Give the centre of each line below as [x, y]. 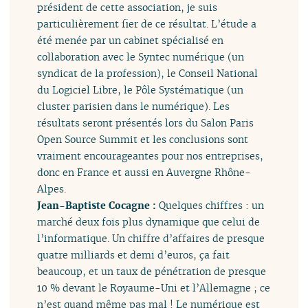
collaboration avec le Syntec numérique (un [141, 56]
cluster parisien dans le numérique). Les [134, 106]
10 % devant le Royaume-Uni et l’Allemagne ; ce [154, 287]
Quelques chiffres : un [212, 205]
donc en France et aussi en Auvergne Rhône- [144, 172]
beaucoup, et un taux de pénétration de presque [152, 271]
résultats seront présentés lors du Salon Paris [146, 122]
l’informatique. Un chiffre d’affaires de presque [151, 238]
